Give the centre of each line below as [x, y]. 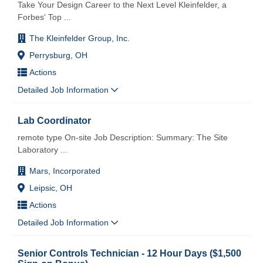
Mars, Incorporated [65, 171]
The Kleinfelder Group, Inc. [80, 38]
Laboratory [38, 149]
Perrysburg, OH [58, 55]
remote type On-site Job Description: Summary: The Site [123, 137]
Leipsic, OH [51, 188]
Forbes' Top [40, 17]
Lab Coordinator [54, 120]
